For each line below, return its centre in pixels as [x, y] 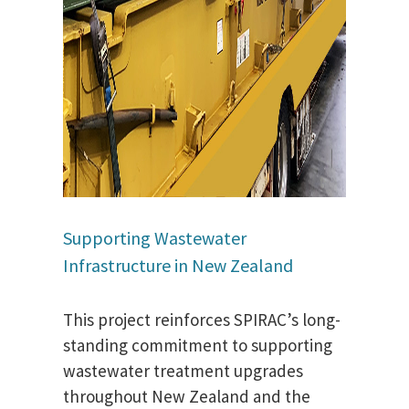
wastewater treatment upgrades [183, 371]
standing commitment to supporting [198, 346]
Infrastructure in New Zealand [178, 266]
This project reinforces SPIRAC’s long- [202, 320]
